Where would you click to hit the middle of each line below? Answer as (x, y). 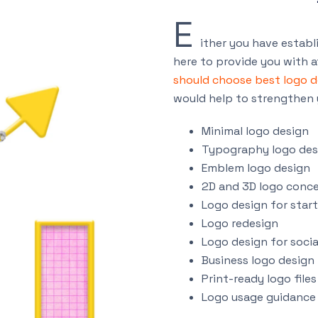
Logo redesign (240, 223)
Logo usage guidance (259, 297)
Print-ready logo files (259, 279)
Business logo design (258, 260)
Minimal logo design (255, 131)
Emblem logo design (256, 168)
